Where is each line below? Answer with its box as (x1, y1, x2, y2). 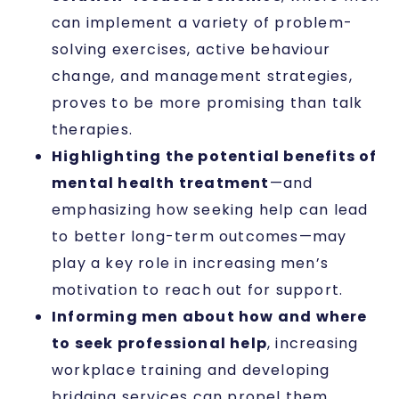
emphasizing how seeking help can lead (52, 199, 369, 220)
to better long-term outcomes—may (52, 225, 347, 247)
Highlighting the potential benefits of (52, 145, 378, 167)
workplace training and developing (52, 359, 330, 380)
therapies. (52, 118, 138, 140)
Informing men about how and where (52, 305, 368, 327)
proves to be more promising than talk (52, 92, 363, 113)
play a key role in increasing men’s (52, 252, 329, 273)
